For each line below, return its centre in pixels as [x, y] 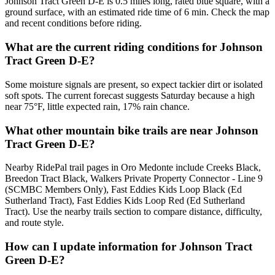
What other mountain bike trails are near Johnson [132, 130]
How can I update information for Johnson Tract [129, 247]
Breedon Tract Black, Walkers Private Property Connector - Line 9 [134, 179]
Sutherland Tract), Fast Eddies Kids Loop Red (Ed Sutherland [125, 201]
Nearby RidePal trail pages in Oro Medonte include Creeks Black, [133, 168]
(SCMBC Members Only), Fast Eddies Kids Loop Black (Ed [123, 190]
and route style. [34, 223]
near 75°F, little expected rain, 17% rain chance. [97, 106]
